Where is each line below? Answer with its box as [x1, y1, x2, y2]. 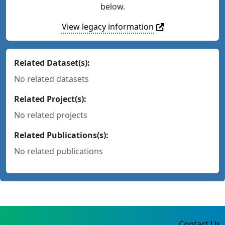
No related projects [14, 109, 87, 121]
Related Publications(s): [14, 129, 108, 141]
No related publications [14, 145, 103, 157]
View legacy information [61, 21, 154, 32]
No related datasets [14, 73, 89, 84]
